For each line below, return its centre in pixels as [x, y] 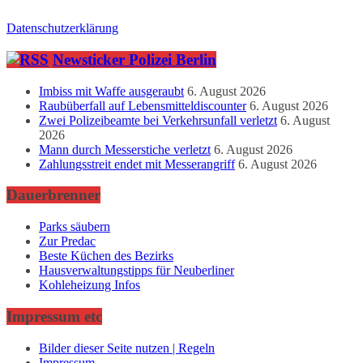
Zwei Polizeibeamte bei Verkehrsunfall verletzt [158, 120]
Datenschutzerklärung [62, 28]
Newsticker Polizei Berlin [135, 59]
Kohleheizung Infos [90, 285]
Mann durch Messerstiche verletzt [125, 149]
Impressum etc [54, 316]
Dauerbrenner [53, 195]
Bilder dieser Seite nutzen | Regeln [127, 348]
